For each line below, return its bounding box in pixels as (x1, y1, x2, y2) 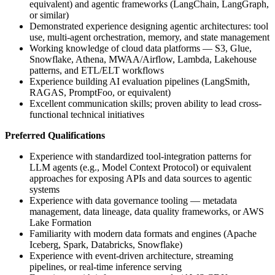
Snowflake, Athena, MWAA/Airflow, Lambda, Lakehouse (29, 54, 257, 64)
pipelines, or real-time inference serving (29, 261, 182, 272)
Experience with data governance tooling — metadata (29, 195, 237, 206)
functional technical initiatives (29, 109, 144, 120)
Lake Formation (29, 217, 91, 228)
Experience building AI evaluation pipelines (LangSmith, (29, 76, 250, 87)
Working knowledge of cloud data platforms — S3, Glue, (29, 43, 252, 53)
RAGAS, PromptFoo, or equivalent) (29, 87, 171, 98)
